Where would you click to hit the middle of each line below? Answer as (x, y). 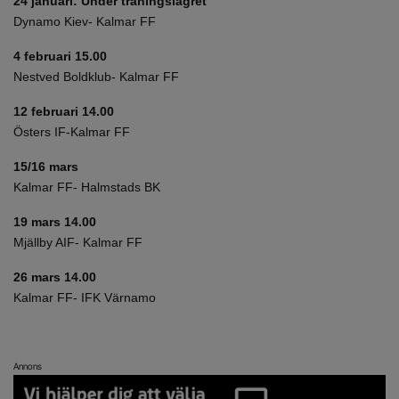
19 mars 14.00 (55, 222)
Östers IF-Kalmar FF (72, 132)
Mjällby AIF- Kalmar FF (78, 242)
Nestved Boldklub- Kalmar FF (96, 77)
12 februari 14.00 (64, 111)
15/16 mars (46, 167)
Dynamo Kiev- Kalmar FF (85, 21)
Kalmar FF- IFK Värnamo (85, 297)
